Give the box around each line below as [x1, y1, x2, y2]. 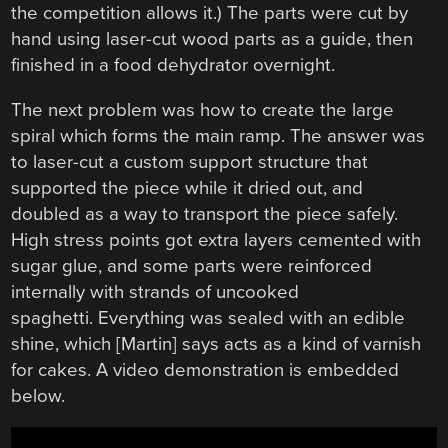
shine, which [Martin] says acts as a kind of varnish [11, 332, 422, 355]
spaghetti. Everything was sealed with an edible [11, 306, 406, 329]
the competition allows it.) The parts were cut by [11, 2, 409, 25]
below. [11, 384, 66, 407]
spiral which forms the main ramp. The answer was [11, 124, 426, 147]
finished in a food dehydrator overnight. [11, 54, 336, 77]
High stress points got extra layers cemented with [11, 228, 422, 251]
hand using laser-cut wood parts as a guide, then [11, 28, 414, 51]
